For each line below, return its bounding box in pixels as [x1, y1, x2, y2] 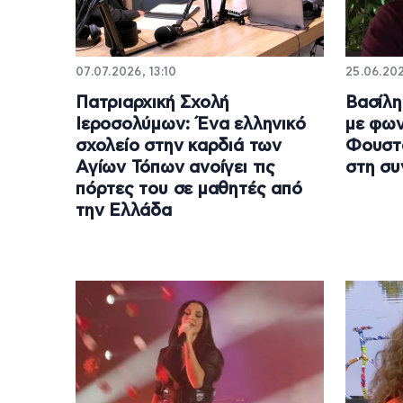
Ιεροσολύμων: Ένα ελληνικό [76, 115, 306, 133]
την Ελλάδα [76, 201, 172, 219]
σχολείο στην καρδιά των [76, 137, 282, 155]
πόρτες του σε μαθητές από [76, 180, 302, 198]
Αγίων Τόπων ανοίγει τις [76, 158, 275, 176]
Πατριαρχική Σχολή [76, 94, 230, 112]
